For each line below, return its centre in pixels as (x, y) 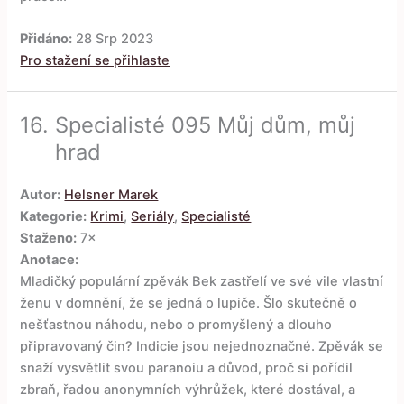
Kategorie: (54, 216)
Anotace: (50, 259)
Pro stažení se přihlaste (95, 61)
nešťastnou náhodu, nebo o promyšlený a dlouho (176, 324)
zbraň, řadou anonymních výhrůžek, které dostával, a (188, 389)
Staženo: (49, 238)
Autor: (41, 194)
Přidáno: (46, 39)
